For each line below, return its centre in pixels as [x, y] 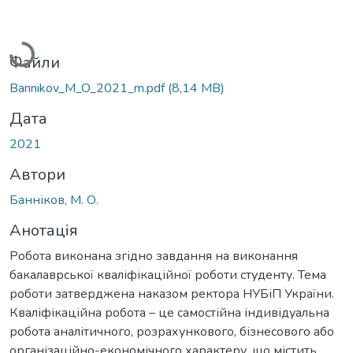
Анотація [44, 230]
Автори [37, 174]
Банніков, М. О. [54, 200]
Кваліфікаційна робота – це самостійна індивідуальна [169, 312]
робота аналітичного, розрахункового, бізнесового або [172, 331]
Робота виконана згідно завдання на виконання [154, 256]
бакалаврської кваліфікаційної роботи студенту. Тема [168, 275]
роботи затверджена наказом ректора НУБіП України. [172, 294]
